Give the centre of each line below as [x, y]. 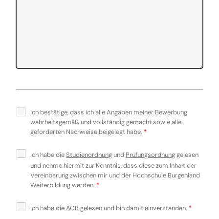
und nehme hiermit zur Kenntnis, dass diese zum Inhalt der [114, 165]
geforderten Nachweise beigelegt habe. [87, 132]
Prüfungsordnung [151, 155]
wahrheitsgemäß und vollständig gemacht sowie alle [106, 122]
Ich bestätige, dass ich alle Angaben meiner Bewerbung [109, 112]
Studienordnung [89, 155]
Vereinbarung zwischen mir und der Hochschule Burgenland [115, 175]
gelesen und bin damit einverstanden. [134, 208]
